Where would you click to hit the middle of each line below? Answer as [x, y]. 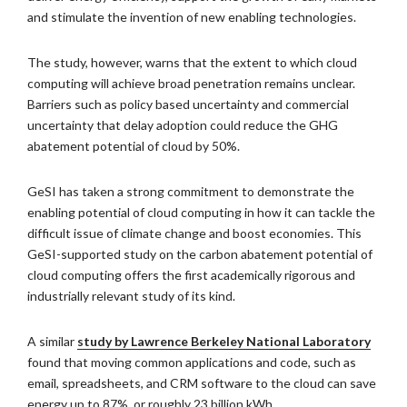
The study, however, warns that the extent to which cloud [192, 62]
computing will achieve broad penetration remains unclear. [191, 83]
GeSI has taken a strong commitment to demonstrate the [191, 191]
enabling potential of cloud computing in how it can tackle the [201, 212]
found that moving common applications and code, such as [192, 362]
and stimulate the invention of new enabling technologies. [192, 17]
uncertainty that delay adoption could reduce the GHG [183, 125]
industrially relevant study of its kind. [131, 296]
